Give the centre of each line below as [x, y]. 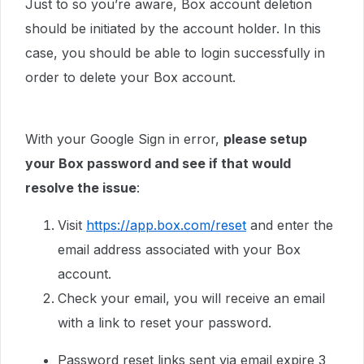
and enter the [290, 225]
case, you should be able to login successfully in [175, 53]
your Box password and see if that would [158, 163]
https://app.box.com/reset [166, 225]
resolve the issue [81, 188]
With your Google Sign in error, [124, 139]
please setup [265, 139]
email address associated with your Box [179, 249]
